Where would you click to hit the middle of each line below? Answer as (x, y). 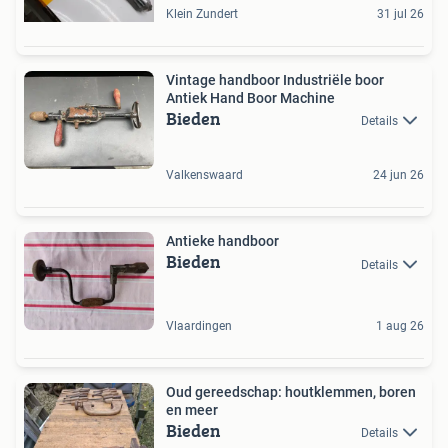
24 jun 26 (398, 175)
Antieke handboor (222, 241)
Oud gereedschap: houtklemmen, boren (291, 392)
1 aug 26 (400, 326)
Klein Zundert (202, 14)
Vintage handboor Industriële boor (275, 80)
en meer (192, 410)
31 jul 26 (400, 14)
